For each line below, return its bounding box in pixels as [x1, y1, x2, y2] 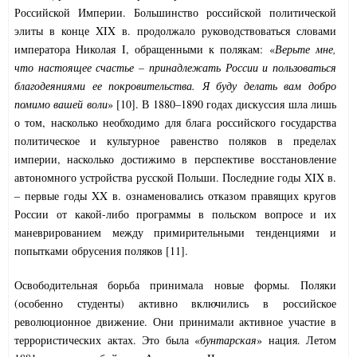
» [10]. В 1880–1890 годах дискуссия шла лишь [107, 96, 337, 112]
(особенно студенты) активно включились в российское [14, 296, 336, 312]
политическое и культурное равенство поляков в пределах [14, 133, 336, 149]
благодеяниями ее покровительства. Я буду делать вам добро [14, 78, 336, 94]
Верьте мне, [274, 41, 337, 57]
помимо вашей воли [14, 96, 108, 112]
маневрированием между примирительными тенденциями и [14, 225, 336, 241]
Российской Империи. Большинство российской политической [14, 5, 336, 21]
